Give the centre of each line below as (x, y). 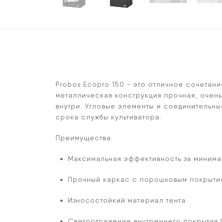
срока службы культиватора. (109, 117)
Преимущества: (84, 138)
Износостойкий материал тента (127, 200)
